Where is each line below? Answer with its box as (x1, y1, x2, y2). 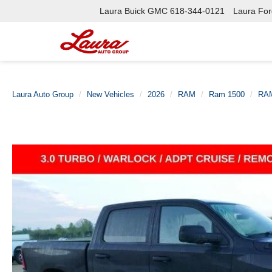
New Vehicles (87, 90, 134, 99)
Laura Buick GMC (100, 6, 168, 16)
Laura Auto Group (12, 90, 73, 99)
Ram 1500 (209, 90, 245, 99)
